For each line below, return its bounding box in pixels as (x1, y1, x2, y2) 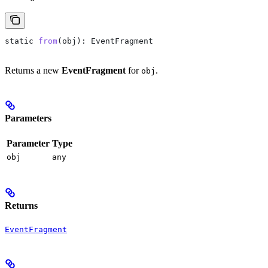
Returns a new (5, 65, 62, 76)
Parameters (5, 112, 51, 123)
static (5, 36, 33, 46)
